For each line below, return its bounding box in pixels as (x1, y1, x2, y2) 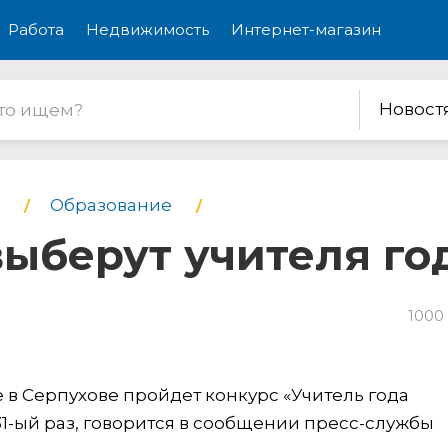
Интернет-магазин (231, 20, 381, 39)
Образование (50, 195, 172, 215)
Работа (8, 20, 64, 39)
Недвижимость (86, 20, 209, 39)
